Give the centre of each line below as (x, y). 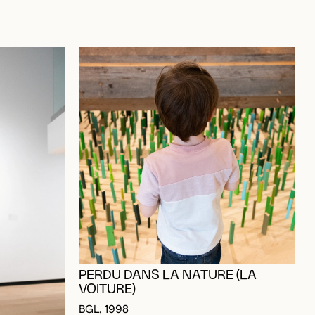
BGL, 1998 (103, 282)
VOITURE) (107, 261)
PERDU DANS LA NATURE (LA (167, 247)
